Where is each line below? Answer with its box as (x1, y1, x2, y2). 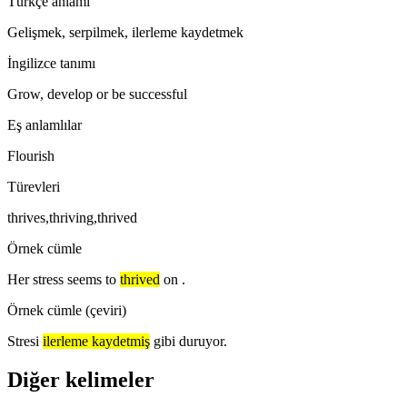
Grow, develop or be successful (7, 85, 187, 102)
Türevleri (7, 178, 60, 194)
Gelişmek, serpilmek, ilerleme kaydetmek (7, 24, 243, 40)
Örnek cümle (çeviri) (7, 302, 126, 318)
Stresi (7, 333, 39, 349)
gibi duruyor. (154, 333, 227, 349)
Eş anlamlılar (7, 116, 82, 133)
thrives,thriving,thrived (7, 209, 137, 225)
